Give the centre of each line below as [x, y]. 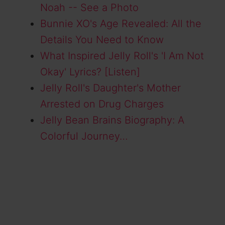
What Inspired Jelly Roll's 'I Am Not [122, 56]
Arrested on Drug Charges [102, 104]
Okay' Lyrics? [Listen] [90, 72]
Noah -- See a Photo [89, 8]
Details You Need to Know [102, 40]
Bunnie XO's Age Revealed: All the [121, 24]
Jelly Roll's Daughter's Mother [110, 88]
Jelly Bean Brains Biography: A [112, 120]
